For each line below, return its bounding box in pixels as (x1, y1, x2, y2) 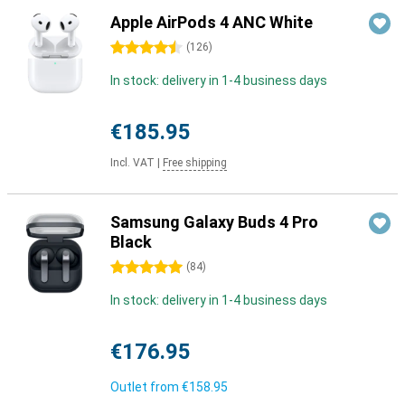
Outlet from (110, 380, 182, 394)
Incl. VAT (110, 156, 155, 169)
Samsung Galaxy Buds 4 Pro (110, 212, 318, 231)
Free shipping (163, 156, 227, 169)
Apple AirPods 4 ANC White (110, 13, 313, 32)
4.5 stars (110, 41, 162, 55)
